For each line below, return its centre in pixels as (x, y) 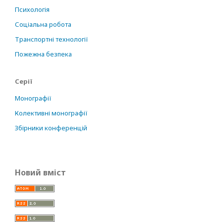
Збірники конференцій (51, 128)
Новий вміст (40, 172)
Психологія (32, 9)
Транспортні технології (52, 39)
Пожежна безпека (43, 54)
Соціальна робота (43, 24)
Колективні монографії (51, 113)
